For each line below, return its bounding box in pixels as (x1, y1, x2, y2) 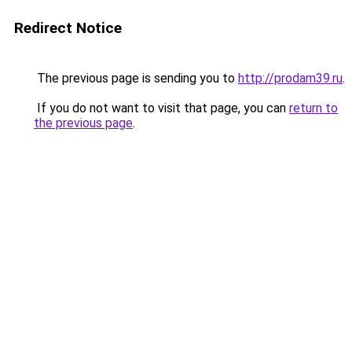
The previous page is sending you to (34, 71, 238, 86)
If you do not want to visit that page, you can (34, 101, 289, 115)
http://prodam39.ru (238, 71, 343, 86)
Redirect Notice (14, 19, 122, 37)
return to (289, 101, 338, 115)
